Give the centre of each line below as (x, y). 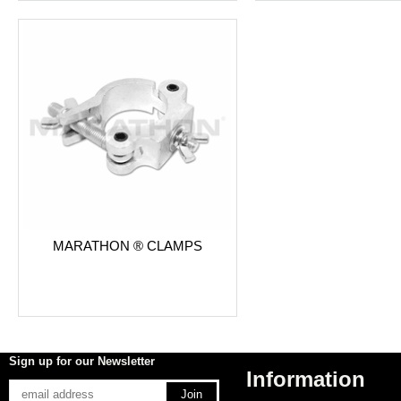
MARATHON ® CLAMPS (127, 245)
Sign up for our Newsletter (82, 361)
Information (305, 379)
